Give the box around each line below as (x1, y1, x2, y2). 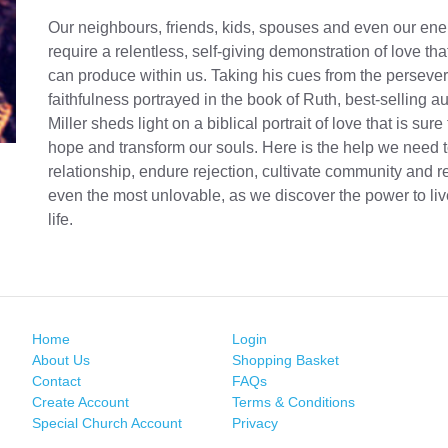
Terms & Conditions (231, 393, 355, 410)
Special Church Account (32, 414, 183, 431)
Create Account (32, 393, 130, 410)
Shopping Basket (231, 351, 339, 368)
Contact (32, 372, 82, 389)
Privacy (231, 414, 278, 431)
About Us (32, 351, 91, 368)
